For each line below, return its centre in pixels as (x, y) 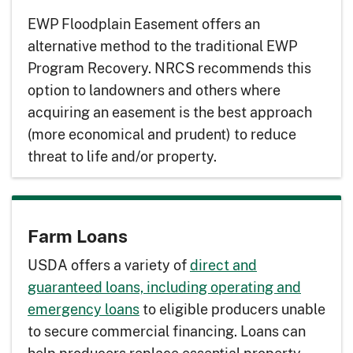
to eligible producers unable (232, 309)
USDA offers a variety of (109, 265)
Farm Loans (78, 236)
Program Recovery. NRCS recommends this (169, 68)
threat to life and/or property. (122, 156)
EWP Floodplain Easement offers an (144, 24)
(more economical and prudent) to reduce (162, 134)
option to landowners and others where (154, 90)
